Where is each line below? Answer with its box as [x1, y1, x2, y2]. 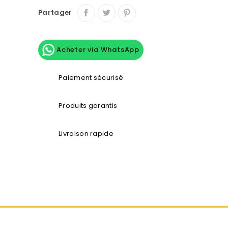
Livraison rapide [59, 128, 113, 138]
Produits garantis [59, 100, 118, 110]
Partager [38, 8, 72, 18]
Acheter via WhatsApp [54, 44, 139, 54]
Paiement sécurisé [59, 72, 124, 82]
